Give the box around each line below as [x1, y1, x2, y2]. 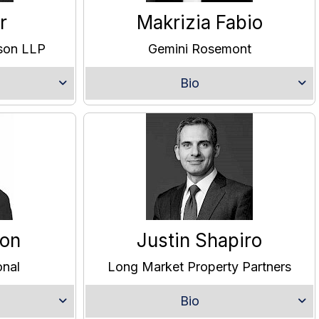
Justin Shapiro [137, 229, 262, 252]
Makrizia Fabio [136, 11, 263, 34]
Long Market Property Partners [108, 259, 291, 275]
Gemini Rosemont [147, 41, 251, 57]
